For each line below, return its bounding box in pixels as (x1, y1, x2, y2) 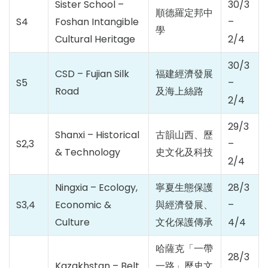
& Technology (55, 145, 120, 159)
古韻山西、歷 (156, 128, 213, 142)
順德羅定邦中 (156, 6, 213, 20)
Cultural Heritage (55, 32, 135, 46)
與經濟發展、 (156, 198, 213, 212)
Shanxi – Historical (55, 128, 139, 142)
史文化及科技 (156, 145, 213, 159)
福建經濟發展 (156, 67, 213, 81)
